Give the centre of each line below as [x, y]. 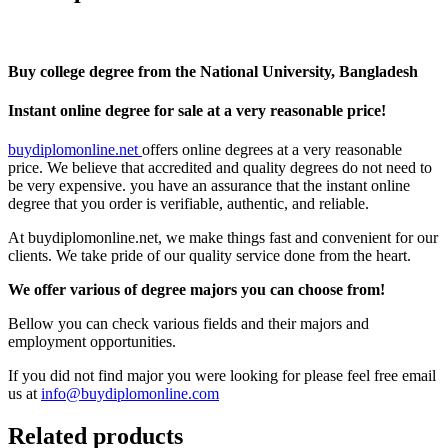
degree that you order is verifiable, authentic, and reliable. [188, 204]
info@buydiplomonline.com [130, 394]
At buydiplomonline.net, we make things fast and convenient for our [223, 238]
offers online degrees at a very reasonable [272, 150]
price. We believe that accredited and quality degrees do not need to [220, 168]
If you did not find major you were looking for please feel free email [222, 376]
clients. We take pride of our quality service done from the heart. [209, 256]
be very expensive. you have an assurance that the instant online [209, 186]
